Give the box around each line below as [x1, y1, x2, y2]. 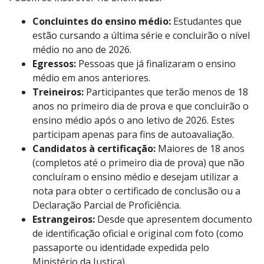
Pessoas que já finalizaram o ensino [78, 57, 236, 70]
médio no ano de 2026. [32, 42, 131, 56]
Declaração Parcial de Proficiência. [32, 198, 181, 212]
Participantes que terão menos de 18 [86, 85, 248, 98]
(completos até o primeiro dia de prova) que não [32, 156, 245, 169]
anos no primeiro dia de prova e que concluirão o [32, 99, 249, 113]
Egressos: [32, 57, 78, 70]
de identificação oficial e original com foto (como [32, 226, 243, 240]
